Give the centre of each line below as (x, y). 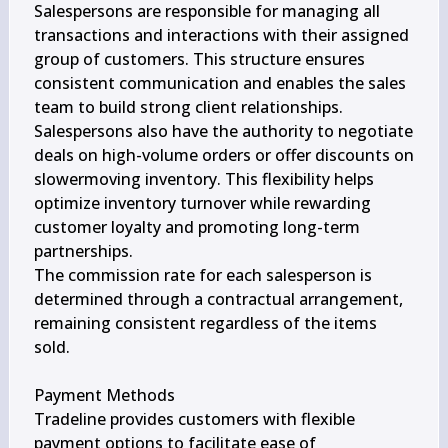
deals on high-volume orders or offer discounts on (223, 155)
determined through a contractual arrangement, (218, 299)
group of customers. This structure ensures (199, 59)
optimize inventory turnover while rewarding (202, 203)
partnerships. (83, 251)
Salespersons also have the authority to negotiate (223, 131)
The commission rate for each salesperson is (202, 275)
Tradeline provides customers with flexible (194, 419)
